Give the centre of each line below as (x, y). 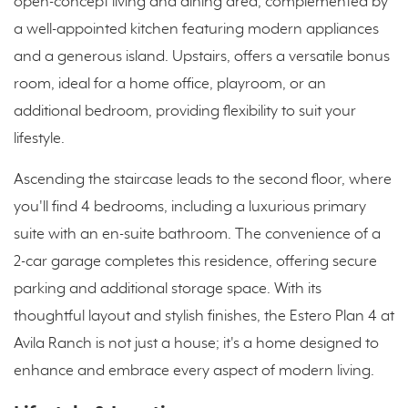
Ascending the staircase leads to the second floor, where (203, 180)
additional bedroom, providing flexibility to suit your (185, 112)
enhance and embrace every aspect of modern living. (194, 372)
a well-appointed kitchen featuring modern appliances (196, 30)
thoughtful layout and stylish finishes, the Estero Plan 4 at (204, 317)
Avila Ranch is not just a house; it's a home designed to (196, 344)
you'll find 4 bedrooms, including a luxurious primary (190, 208)
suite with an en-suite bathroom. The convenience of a (197, 235)
